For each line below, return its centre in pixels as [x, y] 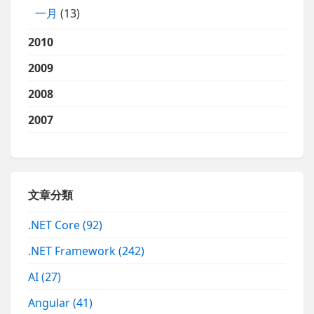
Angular [51, 302]
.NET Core [56, 225]
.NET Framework [74, 251]
